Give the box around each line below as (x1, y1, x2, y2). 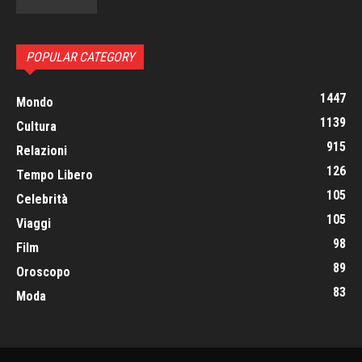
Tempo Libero (16, 166, 93, 183)
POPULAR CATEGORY (26, 48, 134, 65)
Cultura (16, 118, 57, 134)
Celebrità (16, 191, 68, 207)
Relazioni (16, 142, 67, 158)
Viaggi (16, 215, 51, 231)
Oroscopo (16, 263, 70, 280)
